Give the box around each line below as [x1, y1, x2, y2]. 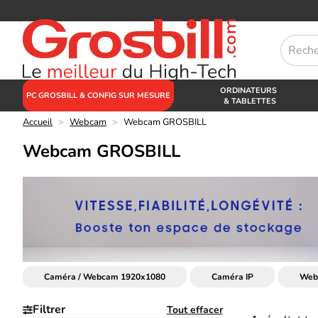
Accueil [23, 116, 53, 128]
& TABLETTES [223, 95, 276, 106]
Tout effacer [166, 302, 223, 317]
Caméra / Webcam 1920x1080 [44, 271, 165, 283]
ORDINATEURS [220, 84, 280, 96]
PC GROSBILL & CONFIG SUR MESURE [26, 90, 170, 101]
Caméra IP [212, 271, 253, 283]
